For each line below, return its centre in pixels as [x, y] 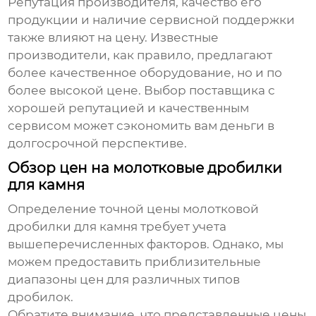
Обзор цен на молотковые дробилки [145, 168]
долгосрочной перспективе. [98, 144]
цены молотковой [203, 209]
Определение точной [78, 209]
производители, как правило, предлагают [140, 55]
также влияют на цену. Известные [114, 38]
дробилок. [41, 297]
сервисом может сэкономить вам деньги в [141, 126]
